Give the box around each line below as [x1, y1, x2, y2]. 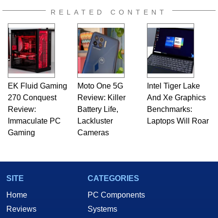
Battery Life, [77, 105, 118, 113]
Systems [88, 204, 117, 213]
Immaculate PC [7, 116, 61, 125]
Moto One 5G [77, 81, 123, 90]
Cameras [77, 128, 109, 137]
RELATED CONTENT [51, 8, 167, 16]
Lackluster [77, 116, 113, 125]
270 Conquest [7, 93, 56, 102]
